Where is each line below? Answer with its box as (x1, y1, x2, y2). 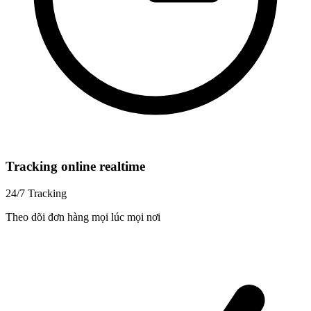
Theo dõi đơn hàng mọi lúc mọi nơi (6, 210, 160, 223)
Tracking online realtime (6, 158, 145, 174)
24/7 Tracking (6, 187, 67, 199)
